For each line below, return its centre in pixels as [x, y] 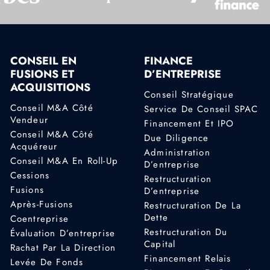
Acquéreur [34, 146]
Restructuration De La [193, 205]
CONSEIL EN [43, 61]
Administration [177, 152]
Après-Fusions [42, 204]
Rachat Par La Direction [63, 247]
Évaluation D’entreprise [63, 233]
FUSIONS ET [42, 74]
